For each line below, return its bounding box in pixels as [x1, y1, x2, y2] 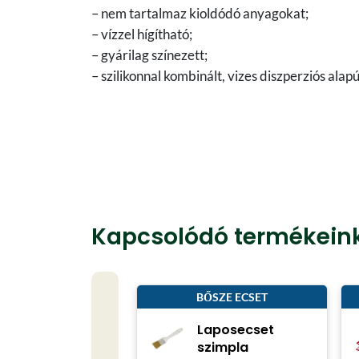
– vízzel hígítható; [91, 25, 192, 42]
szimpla [197, 337, 249, 357]
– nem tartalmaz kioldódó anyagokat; [91, 4, 309, 22]
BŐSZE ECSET [196, 289, 268, 304]
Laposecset [197, 320, 275, 339]
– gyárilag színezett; [91, 46, 208, 63]
